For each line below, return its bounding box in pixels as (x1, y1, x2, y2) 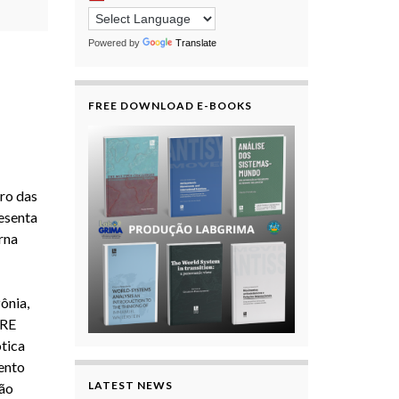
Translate (175, 37, 216, 48)
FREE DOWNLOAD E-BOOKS (87, 99, 252, 112)
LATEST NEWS (87, 378, 173, 392)
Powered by (87, 37, 142, 48)
